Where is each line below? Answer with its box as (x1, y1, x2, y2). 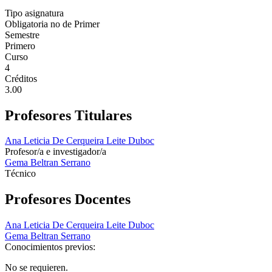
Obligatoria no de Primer (5, 18, 100, 29)
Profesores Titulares (5, 107, 132, 123)
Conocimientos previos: (5, 242, 98, 253)
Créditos (5, 73, 37, 84)
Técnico (5, 168, 36, 179)
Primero (5, 40, 35, 51)
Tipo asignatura (5, 7, 64, 18)
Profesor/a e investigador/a (5, 146, 106, 157)
